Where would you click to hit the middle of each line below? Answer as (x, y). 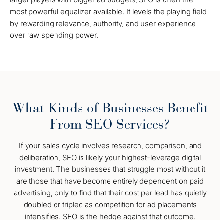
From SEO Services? (110, 124)
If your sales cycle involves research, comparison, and (110, 146)
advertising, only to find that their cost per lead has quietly (110, 193)
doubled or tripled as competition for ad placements (110, 205)
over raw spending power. (54, 35)
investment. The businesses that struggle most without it (110, 169)
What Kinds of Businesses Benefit (110, 108)
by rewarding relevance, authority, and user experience (103, 23)
